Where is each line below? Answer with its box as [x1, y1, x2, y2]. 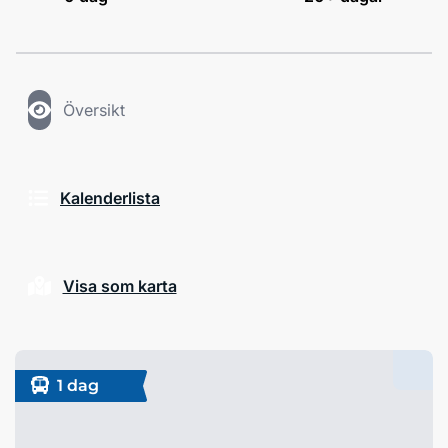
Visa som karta [62, 276, 177, 296]
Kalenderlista [60, 188, 160, 208]
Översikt [62, 100, 125, 120]
